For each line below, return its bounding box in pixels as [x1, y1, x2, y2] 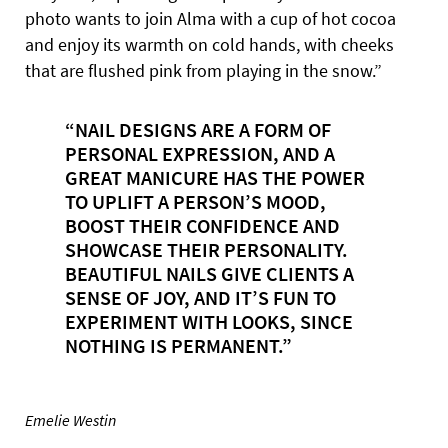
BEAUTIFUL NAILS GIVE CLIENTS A [64, 260, 354, 286]
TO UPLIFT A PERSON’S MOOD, [64, 188, 326, 214]
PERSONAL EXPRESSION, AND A [64, 140, 335, 166]
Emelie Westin [25, 409, 116, 430]
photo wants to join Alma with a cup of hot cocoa [25, 6, 396, 30]
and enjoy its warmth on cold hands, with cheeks [25, 32, 394, 56]
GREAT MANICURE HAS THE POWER [64, 164, 365, 190]
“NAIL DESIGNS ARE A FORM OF [64, 116, 331, 142]
